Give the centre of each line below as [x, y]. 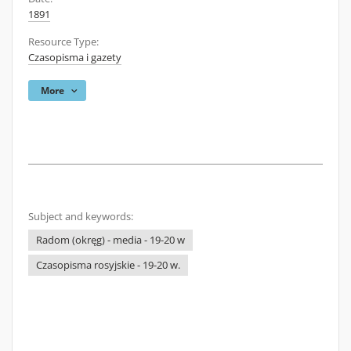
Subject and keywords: [81, 217]
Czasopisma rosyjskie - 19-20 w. [108, 265]
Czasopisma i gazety [75, 58]
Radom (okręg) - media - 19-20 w [110, 240]
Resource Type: [63, 42]
